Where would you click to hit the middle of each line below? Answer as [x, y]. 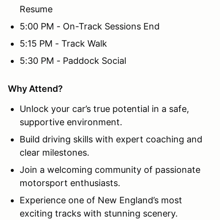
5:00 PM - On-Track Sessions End [90, 26]
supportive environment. [71, 122]
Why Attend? [35, 88]
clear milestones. [55, 152]
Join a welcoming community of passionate [110, 169]
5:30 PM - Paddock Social [73, 60]
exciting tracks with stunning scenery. [99, 213]
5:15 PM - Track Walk [63, 43]
